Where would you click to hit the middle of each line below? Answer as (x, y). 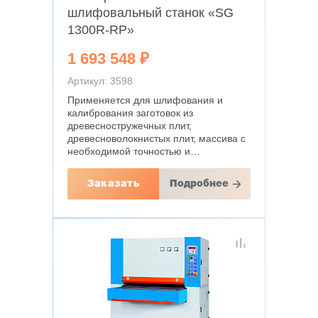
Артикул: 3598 (100, 81)
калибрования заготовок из (130, 113)
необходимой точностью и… (134, 151)
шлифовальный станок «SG (150, 13)
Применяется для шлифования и (145, 100)
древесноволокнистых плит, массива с (157, 138)
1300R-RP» (101, 30)
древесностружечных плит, (130, 126)
